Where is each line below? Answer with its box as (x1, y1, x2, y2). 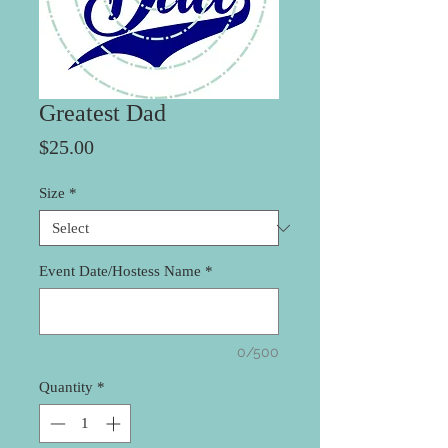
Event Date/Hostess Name (39, 263, 201, 280)
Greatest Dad (39, 100, 166, 127)
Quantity (39, 379, 93, 396)
